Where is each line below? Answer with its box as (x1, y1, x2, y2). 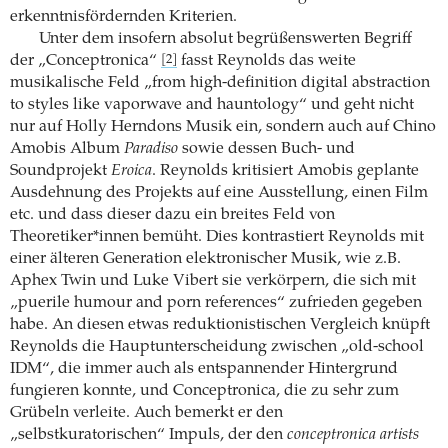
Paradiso (124, 140, 178, 157)
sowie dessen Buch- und (178, 140, 355, 157)
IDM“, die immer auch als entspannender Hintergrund (10, 360, 398, 377)
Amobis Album (10, 140, 124, 157)
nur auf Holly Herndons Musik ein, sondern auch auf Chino (10, 118, 436, 135)
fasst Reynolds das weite (177, 52, 356, 69)
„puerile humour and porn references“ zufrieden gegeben (10, 294, 422, 311)
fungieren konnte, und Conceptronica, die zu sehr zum (10, 382, 399, 399)
